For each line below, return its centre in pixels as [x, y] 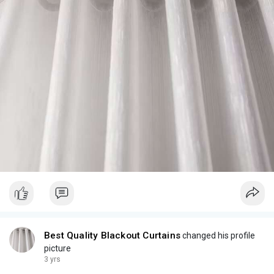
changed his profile [218, 235]
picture [57, 248]
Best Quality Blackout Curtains [112, 235]
